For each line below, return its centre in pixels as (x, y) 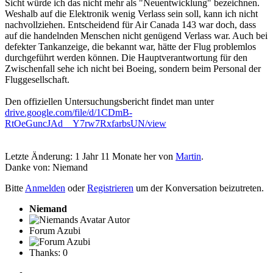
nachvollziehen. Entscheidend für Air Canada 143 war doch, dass (130, 25)
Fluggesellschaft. (37, 80)
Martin (188, 157)
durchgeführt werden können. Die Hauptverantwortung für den (126, 58)
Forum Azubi (55, 231)
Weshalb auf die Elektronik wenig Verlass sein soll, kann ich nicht (131, 14)
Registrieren (110, 188)
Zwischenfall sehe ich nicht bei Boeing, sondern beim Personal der (133, 69)
